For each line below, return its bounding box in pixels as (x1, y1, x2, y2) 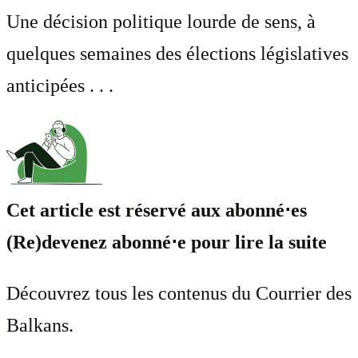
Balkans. (6, 314, 74, 336)
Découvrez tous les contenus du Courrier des (6, 282, 352, 304)
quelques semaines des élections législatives (6, 42, 348, 64)
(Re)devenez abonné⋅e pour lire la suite (6, 231, 327, 253)
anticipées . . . (6, 74, 113, 96)
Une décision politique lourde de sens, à (6, 10, 316, 32)
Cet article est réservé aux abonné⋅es (6, 199, 307, 221)
